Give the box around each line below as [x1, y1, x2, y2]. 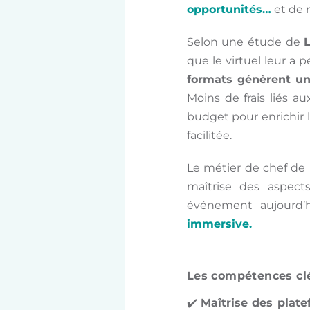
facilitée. [186, 128, 232, 142]
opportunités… [186, 2, 271, 16]
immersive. [186, 217, 252, 230]
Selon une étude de [186, 35, 304, 48]
